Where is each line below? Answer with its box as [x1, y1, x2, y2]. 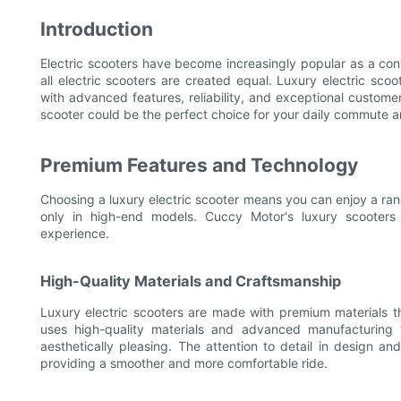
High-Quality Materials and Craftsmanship [40, 272, 341, 291]
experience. [40, 226, 109, 242]
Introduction [40, 18, 153, 41]
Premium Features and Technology [40, 154, 358, 177]
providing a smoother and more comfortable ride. [40, 355, 328, 371]
